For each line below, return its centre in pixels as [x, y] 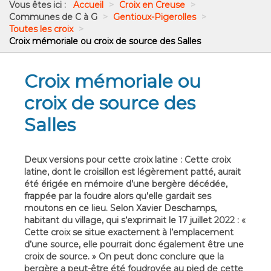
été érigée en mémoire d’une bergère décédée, [126, 184]
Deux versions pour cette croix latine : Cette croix [127, 160]
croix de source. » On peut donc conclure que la [124, 257]
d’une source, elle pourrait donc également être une [134, 245]
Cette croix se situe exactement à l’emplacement [129, 233]
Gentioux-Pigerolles [155, 17]
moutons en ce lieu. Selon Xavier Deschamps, [120, 208]
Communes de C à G [54, 17]
